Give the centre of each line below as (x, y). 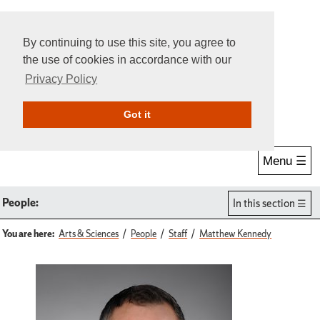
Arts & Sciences (89, 234)
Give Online (160, 109)
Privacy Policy (61, 79)
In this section (264, 203)
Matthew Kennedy (236, 234)
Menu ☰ (285, 161)
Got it (137, 115)
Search (61, 110)
